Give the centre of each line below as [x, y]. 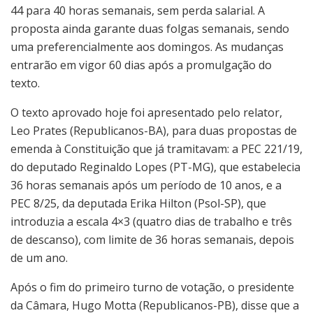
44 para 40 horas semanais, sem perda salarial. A [138, 11]
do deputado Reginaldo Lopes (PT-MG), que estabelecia [155, 167]
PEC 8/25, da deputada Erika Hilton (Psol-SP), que [138, 204]
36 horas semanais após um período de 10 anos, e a [146, 185]
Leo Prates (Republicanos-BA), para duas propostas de [154, 131]
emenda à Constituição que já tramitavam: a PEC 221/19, [156, 149]
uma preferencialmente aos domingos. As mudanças [147, 47]
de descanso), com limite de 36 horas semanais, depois [152, 240]
